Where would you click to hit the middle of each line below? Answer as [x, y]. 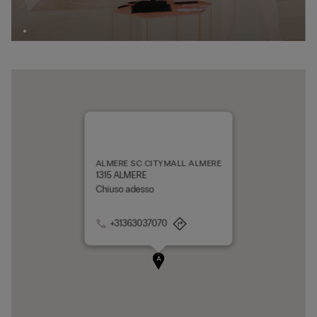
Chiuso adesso [125, 190]
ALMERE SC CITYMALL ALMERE [158, 164]
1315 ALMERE [121, 176]
